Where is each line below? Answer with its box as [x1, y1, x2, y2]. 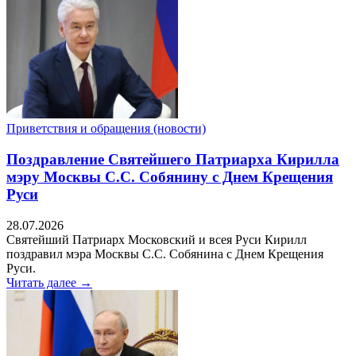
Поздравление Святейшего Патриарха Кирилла [6, 150, 339, 168]
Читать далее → [6, 275, 92, 289]
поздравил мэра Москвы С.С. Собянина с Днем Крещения [6, 246, 323, 261]
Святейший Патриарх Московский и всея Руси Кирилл [6, 232, 307, 246]
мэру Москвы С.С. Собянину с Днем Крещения [6, 168, 333, 185]
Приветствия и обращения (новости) [6, 122, 206, 136]
